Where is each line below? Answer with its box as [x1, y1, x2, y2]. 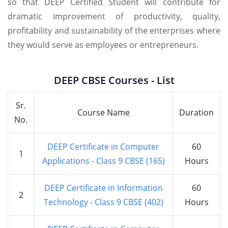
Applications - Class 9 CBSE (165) [42, 155, 165, 167]
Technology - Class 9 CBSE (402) [43, 196, 163, 208]
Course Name [77, 107, 130, 119]
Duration [179, 107, 214, 119]
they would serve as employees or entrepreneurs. [8, 39, 198, 51]
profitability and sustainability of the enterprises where [8, 25, 220, 37]
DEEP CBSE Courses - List [53, 73, 175, 88]
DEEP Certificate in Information [44, 182, 163, 194]
